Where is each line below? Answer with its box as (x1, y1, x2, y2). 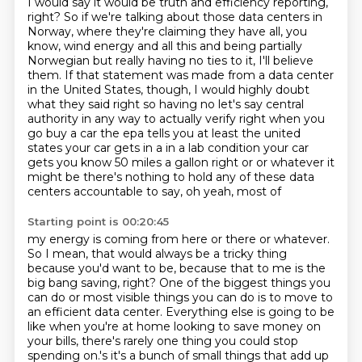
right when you (238, 112, 325, 126)
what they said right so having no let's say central (27, 97, 304, 112)
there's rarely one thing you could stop (81, 334, 298, 348)
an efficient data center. (27, 305, 166, 319)
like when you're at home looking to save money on (27, 319, 321, 334)
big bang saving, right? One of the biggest (27, 276, 271, 290)
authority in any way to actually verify (27, 112, 239, 126)
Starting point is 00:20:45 (27, 215, 169, 228)
